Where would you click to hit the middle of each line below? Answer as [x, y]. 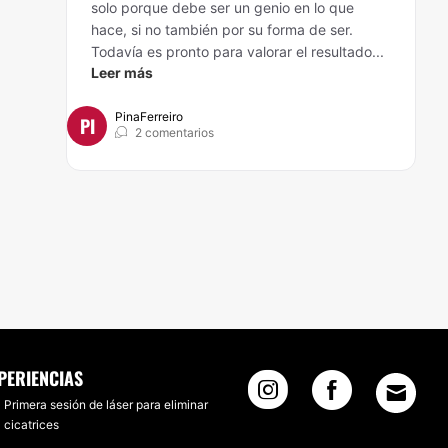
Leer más [122, 72]
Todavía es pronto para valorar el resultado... [237, 51]
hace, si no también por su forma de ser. [222, 29]
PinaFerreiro [149, 116]
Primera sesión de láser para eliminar [106, 404]
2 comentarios [174, 132]
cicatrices [31, 424]
